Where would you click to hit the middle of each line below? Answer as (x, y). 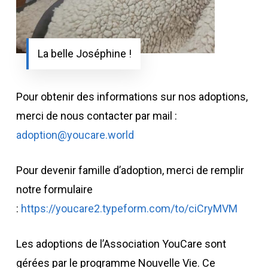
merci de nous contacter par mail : (96, 115)
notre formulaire (54, 189)
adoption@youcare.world (75, 135)
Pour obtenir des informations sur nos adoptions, (132, 96)
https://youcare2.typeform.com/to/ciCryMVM (129, 208)
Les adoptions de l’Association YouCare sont (121, 243)
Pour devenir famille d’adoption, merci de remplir (130, 170)
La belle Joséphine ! (84, 53)
